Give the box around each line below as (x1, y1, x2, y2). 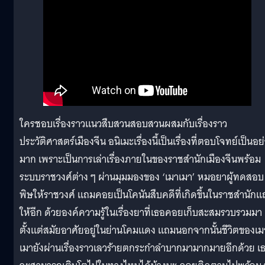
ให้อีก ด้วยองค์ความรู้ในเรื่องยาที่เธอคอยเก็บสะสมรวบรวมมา (20, 204, 262, 222)
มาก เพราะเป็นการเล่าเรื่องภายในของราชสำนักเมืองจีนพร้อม (20, 151, 261, 169)
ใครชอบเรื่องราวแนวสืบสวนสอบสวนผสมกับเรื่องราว (20, 115, 227, 133)
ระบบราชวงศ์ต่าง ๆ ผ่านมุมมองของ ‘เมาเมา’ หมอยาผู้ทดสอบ (20, 169, 264, 186)
